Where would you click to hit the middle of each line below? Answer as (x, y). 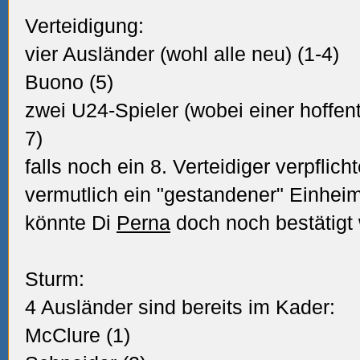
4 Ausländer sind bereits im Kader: (180, 307)
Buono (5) (69, 82)
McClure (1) (78, 335)
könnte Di (71, 223)
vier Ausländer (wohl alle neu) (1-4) (182, 54)
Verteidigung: (84, 26)
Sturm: (55, 279)
